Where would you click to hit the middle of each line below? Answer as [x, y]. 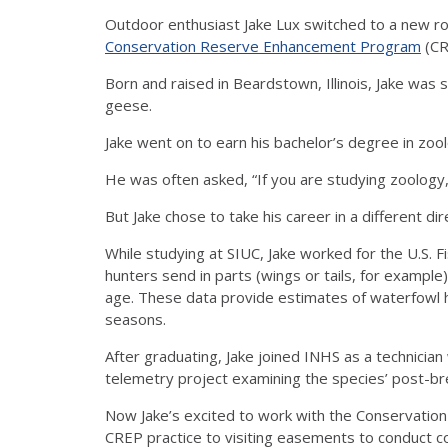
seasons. [135, 319]
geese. [128, 105]
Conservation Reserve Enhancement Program [263, 46]
